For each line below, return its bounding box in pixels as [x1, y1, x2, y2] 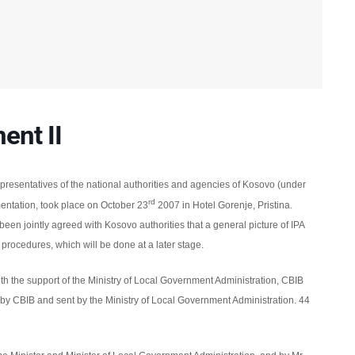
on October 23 [86, 200, 148, 211]
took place [37, 200, 87, 211]
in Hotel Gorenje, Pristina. [179, 200, 292, 211]
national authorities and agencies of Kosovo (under [83, 179, 306, 190]
